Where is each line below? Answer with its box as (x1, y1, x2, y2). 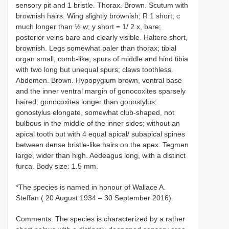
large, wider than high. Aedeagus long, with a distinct (16, 151, 186, 159)
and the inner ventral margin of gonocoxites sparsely (16, 86, 186, 95)
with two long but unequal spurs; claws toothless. (16, 65, 173, 74)
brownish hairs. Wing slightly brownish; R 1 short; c (16, 11, 180, 20)
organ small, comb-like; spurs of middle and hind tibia (16, 54, 188, 63)
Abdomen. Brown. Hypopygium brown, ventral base (16, 76, 182, 84)
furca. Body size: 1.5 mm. (16, 162, 98, 170)
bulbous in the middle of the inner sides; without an (16, 119, 180, 127)
